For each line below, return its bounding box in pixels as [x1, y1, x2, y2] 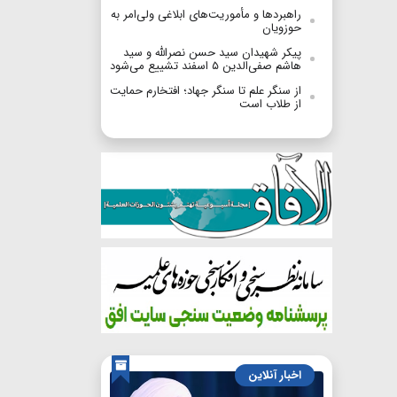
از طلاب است [239, 95, 301, 114]
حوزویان [262, 19, 301, 38]
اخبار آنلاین [248, 366, 301, 385]
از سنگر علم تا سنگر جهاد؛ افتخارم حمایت [110, 82, 301, 101]
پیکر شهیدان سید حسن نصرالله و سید [123, 43, 301, 63]
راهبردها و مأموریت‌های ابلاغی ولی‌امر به [111, 5, 301, 25]
